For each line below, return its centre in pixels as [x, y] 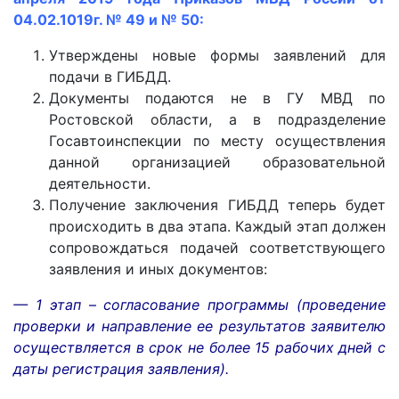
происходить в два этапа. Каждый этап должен [217, 226]
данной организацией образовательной [217, 162]
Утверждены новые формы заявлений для [217, 55]
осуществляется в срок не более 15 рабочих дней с [199, 347]
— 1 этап [47, 304]
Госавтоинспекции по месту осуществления [217, 140]
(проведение [342, 304]
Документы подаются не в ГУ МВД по [217, 98]
